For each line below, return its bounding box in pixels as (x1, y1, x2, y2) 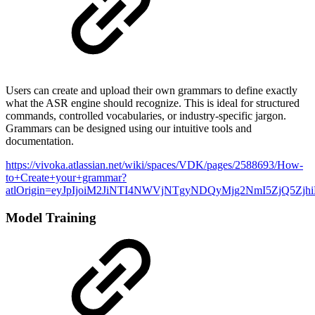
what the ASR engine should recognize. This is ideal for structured (6, 97, 300, 110)
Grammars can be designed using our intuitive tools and (6, 122, 252, 135)
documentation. (6, 135, 74, 148)
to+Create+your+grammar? (6, 172, 127, 184)
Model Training (6, 210, 96, 225)
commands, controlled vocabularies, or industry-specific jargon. (6, 110, 286, 122)
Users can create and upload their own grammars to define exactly (6, 84, 297, 97)
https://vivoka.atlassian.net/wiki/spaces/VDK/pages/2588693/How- (6, 159, 303, 172)
